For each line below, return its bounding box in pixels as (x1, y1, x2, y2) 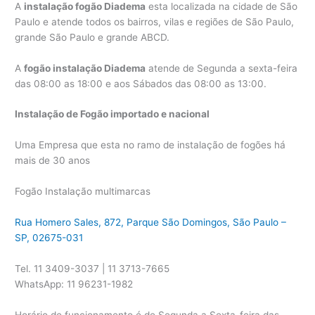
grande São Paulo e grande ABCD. (15, 31, 170, 43)
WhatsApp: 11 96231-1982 (15, 278, 134, 290)
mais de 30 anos (15, 155, 91, 167)
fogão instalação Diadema (24, 62, 146, 74)
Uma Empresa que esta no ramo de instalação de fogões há (15, 139, 286, 151)
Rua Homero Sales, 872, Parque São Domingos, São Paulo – (15, 217, 287, 229)
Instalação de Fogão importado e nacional (15, 108, 210, 120)
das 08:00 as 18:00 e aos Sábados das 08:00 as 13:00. (15, 77, 267, 89)
